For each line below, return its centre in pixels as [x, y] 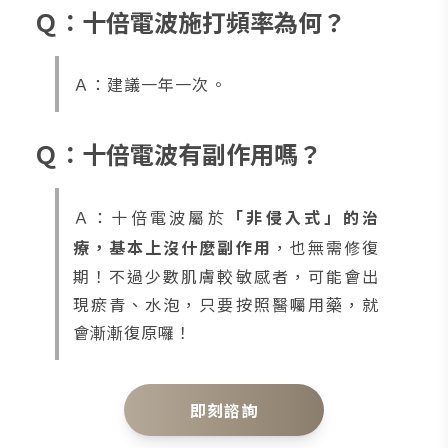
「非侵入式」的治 [303, 216]
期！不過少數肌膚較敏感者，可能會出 [226, 275]
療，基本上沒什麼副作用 [172, 246]
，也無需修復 [325, 246]
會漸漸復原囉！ [132, 331]
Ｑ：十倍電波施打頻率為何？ [189, 21]
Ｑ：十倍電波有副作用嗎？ [177, 153]
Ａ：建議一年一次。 [149, 83]
